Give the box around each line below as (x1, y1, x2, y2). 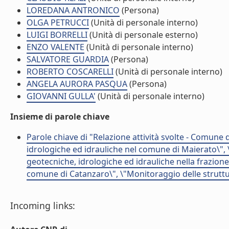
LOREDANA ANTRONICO (27, 5, 120, 16)
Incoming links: (10, 199, 75, 212)
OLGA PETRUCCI (27, 17, 89, 28)
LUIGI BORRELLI (27, 29, 87, 40)
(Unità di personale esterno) (87, 29, 198, 40)
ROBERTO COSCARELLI (27, 66, 113, 77)
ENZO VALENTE (27, 41, 84, 53)
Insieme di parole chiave (10, 111, 109, 122)
